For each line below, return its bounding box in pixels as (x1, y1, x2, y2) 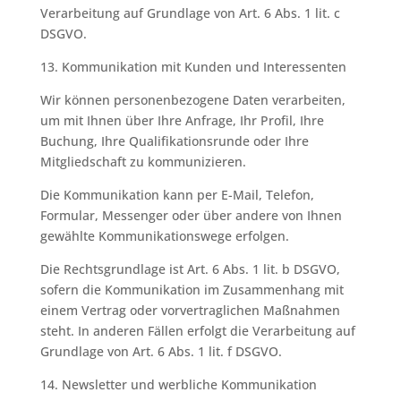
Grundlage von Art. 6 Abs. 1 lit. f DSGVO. (39, 343, 282, 360)
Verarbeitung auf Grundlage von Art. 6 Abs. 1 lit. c (39, 4, 340, 21)
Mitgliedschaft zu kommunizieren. (39, 153, 246, 170)
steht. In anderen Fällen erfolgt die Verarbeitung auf (39, 322, 355, 339)
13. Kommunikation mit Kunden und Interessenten (39, 58, 346, 75)
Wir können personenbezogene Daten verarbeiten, (39, 91, 346, 108)
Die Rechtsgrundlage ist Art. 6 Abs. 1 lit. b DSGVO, (39, 260, 340, 277)
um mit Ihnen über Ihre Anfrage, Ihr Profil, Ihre (39, 112, 324, 129)
